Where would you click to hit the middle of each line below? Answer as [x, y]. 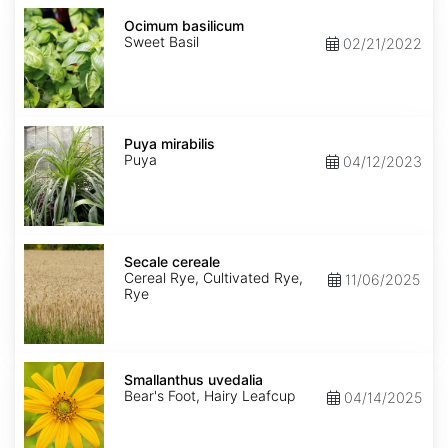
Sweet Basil [161, 42]
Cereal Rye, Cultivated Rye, [213, 278]
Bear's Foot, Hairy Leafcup [209, 396]
